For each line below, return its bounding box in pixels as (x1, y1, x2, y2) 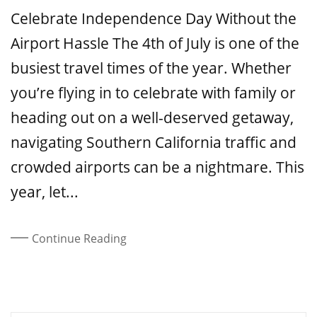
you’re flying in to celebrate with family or (11, 82, 296, 103)
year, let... (11, 181, 79, 202)
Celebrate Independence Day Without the (11, 8, 296, 28)
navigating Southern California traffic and (11, 132, 296, 152)
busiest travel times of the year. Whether (11, 57, 292, 78)
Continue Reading (32, 230, 127, 246)
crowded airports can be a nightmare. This (11, 156, 304, 177)
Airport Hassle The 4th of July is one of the (11, 33, 299, 53)
